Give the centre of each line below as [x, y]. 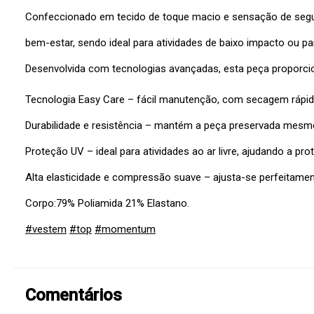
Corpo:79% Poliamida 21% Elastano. [107, 204]
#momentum [125, 230]
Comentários [74, 295]
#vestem [46, 230]
